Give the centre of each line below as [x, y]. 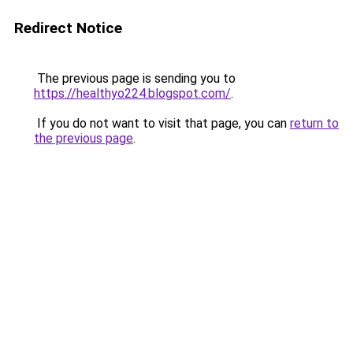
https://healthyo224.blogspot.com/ [132, 93]
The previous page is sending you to [135, 78]
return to [314, 123]
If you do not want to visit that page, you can [162, 123]
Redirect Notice [68, 28]
